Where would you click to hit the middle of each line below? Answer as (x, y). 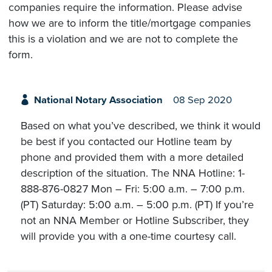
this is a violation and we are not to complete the (123, 39)
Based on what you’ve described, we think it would (141, 126)
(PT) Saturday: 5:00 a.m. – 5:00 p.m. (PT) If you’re (137, 205)
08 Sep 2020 (202, 100)
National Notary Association (98, 100)
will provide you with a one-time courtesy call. (128, 236)
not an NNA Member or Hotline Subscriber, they (135, 221)
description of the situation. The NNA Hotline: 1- (133, 173)
